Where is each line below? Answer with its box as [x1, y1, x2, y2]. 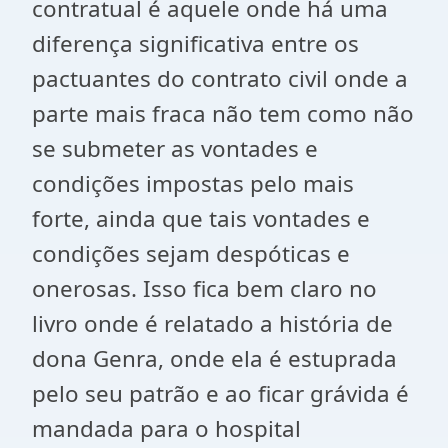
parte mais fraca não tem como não [32, 98, 414, 129]
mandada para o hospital [32, 413, 301, 444]
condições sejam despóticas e [32, 238, 350, 269]
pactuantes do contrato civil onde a [32, 63, 408, 94]
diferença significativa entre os [32, 28, 359, 59]
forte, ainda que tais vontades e [32, 203, 370, 234]
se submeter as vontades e [32, 133, 318, 164]
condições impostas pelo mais [32, 168, 354, 199]
